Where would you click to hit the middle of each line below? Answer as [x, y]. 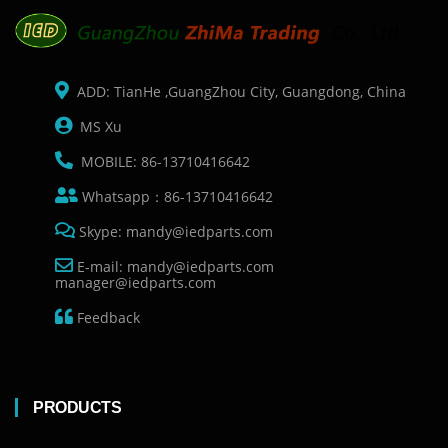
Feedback [106, 317]
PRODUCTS [77, 407]
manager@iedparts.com [135, 282]
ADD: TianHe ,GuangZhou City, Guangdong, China [237, 91]
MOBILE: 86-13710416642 [163, 161]
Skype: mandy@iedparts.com [174, 231]
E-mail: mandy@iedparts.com [179, 266]
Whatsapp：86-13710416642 [175, 196]
